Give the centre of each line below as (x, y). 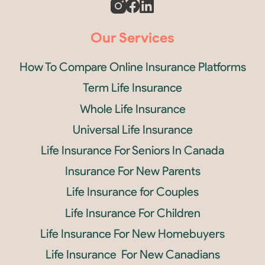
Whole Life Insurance (132, 109)
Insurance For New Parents (132, 171)
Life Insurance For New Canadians (132, 254)
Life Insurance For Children (132, 213)
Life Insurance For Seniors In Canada (132, 150)
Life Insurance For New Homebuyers (132, 233)
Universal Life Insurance (132, 129)
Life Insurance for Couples (132, 192)
